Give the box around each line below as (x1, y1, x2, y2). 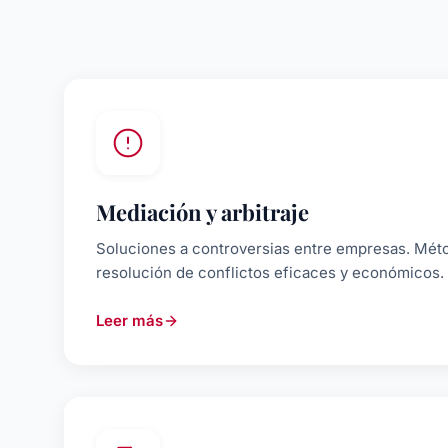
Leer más (96, 311, 163, 330)
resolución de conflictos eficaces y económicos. (96, 263, 444, 282)
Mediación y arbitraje (96, 197, 309, 227)
